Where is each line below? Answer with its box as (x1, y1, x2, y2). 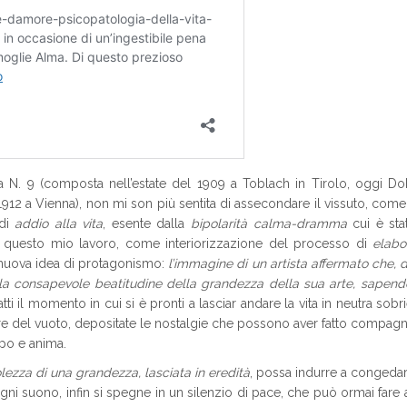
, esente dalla (103, 216, 192, 231)
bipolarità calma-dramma (191, 216, 347, 231)
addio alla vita (15, 216, 104, 231)
